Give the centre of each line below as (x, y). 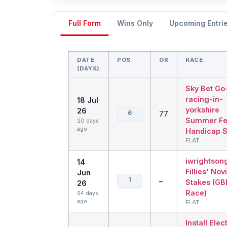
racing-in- (204, 99)
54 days (88, 194)
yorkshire (202, 110)
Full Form (85, 23)
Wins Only (135, 23)
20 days (88, 121)
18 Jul (88, 100)
